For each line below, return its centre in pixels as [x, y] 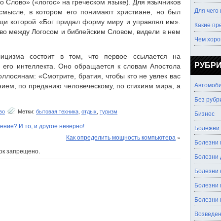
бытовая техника [57, 111]
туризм [109, 111]
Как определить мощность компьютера [121, 137]
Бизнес [204, 113]
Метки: [26, 111]
